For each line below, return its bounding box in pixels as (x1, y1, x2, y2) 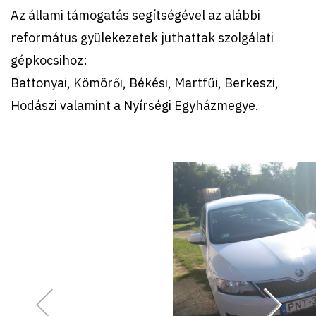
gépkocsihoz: (11, 51, 87, 68)
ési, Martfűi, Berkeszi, (152, 74, 279, 91)
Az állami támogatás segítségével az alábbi (11, 6, 260, 23)
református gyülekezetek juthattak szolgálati (11, 29, 274, 46)
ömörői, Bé (82, 74, 145, 91)
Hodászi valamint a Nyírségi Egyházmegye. (11, 97, 259, 114)
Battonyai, (11, 74, 73, 91)
